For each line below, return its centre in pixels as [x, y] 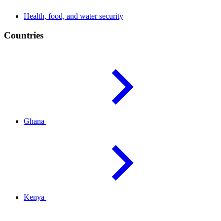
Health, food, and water [61, 16]
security [111, 16]
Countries [24, 35]
